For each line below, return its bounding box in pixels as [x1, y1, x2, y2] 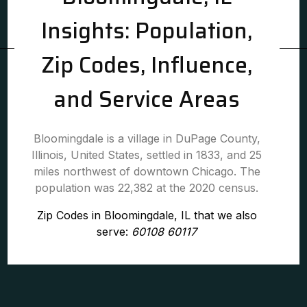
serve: [97, 225, 132, 238]
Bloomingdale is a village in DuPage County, [33, 132, 260, 145]
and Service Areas [53, 82, 241, 116]
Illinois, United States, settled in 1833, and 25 [32, 148, 262, 162]
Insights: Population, [41, 14, 253, 48]
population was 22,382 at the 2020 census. [35, 181, 259, 195]
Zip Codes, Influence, [41, 48, 253, 82]
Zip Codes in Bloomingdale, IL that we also [36, 208, 257, 222]
